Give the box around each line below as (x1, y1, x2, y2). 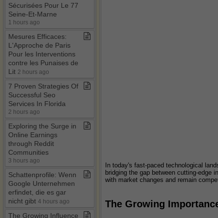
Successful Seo (8, 91, 55, 99)
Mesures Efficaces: (8, 33, 67, 40)
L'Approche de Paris (8, 41, 71, 49)
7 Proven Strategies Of (8, 82, 78, 90)
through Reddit (8, 140, 54, 147)
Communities (8, 148, 49, 156)
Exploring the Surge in (8, 122, 76, 130)
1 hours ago (8, 19, 40, 25)
